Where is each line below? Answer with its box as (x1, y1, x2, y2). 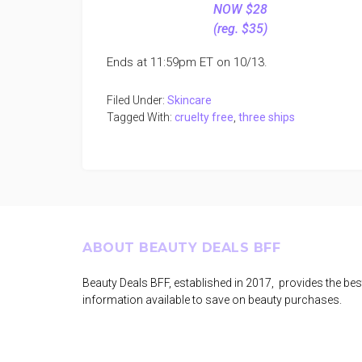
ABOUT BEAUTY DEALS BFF (82, 240, 280, 255)
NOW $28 (213, 2, 267, 17)
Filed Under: (107, 94, 167, 107)
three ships (238, 111, 295, 124)
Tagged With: (107, 111, 175, 124)
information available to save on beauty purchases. (82, 293, 342, 306)
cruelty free (175, 111, 234, 124)
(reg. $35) (213, 21, 267, 36)
